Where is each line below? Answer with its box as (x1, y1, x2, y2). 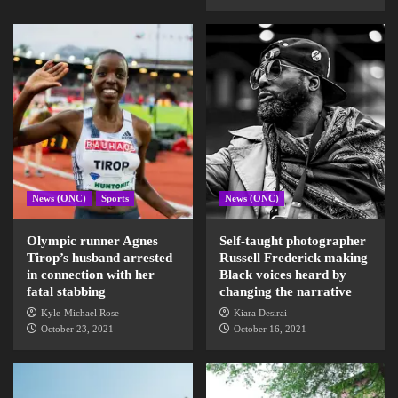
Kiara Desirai (233, 307, 287, 318)
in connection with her (27, 267, 155, 282)
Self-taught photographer (219, 234, 366, 248)
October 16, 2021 (233, 323, 306, 334)
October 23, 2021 (41, 323, 114, 334)
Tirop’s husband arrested (27, 251, 172, 265)
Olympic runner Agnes (27, 234, 158, 248)
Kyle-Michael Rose (41, 307, 119, 318)
